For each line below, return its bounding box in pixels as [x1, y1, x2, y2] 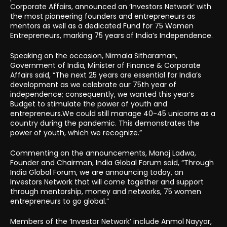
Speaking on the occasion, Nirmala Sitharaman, [10, 50, 177, 61]
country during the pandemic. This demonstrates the [10, 118, 200, 128]
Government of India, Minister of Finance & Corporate [10, 60, 201, 70]
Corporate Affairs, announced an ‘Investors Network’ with [10, 1, 211, 12]
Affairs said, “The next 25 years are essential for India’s [10, 69, 201, 80]
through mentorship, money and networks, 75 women [10, 186, 201, 197]
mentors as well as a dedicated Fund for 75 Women [10, 20, 194, 31]
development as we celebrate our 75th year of [10, 79, 176, 90]
